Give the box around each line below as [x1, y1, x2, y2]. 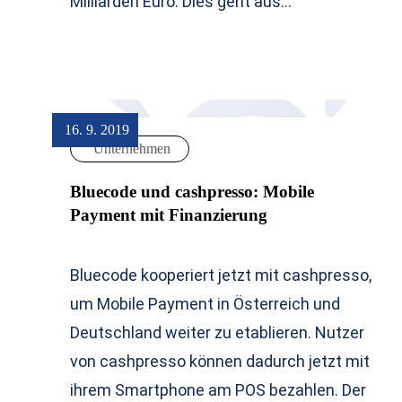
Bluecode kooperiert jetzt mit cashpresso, [70, 266, 371, 285]
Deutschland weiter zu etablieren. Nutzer [70, 323, 364, 343]
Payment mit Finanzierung [70, 205, 267, 225]
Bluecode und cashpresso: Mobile [70, 182, 314, 202]
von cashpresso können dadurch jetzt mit [70, 352, 370, 371]
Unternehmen [93, 141, 170, 157]
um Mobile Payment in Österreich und [70, 294, 340, 314]
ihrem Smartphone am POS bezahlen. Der [70, 380, 366, 400]
